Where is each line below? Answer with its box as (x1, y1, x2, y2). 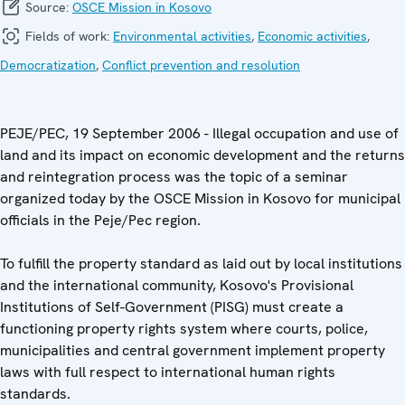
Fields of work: (22, 27, 113, 44)
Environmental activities (113, 27, 251, 44)
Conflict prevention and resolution (102, 56, 300, 73)
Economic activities (258, 27, 367, 44)
